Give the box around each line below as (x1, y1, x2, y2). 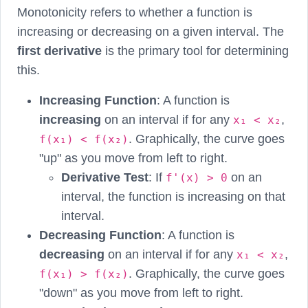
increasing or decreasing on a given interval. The (17, 24, 284, 38)
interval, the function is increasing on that (61, 189, 285, 203)
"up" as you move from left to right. (39, 151, 228, 165)
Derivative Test (61, 170, 148, 184)
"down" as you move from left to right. (39, 285, 243, 300)
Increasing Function (39, 93, 157, 107)
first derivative (17, 43, 102, 58)
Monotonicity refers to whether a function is (17, 5, 252, 19)
